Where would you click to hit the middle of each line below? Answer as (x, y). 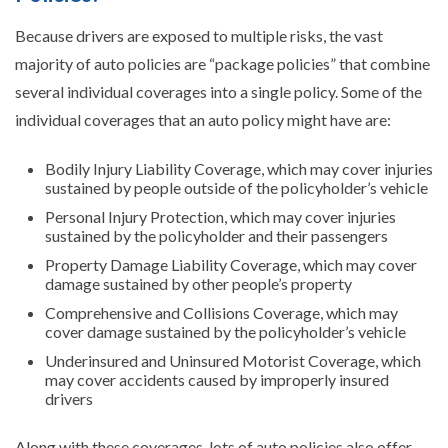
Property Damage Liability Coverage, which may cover (231, 264)
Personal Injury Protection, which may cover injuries (220, 216)
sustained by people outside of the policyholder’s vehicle (236, 187)
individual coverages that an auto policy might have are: (203, 119)
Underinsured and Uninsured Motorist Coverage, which (233, 360)
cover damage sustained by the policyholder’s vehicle (225, 331)
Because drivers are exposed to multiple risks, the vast (199, 35)
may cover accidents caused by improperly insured (217, 379)
